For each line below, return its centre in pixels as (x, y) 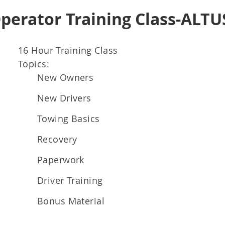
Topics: (35, 64)
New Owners (66, 77)
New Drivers (64, 98)
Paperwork (61, 160)
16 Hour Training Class (68, 50)
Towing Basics (69, 119)
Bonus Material (71, 201)
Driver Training (70, 180)
